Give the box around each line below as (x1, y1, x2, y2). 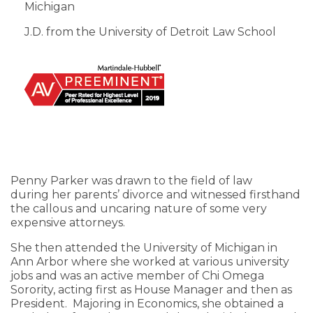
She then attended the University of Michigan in (10, 241, 277, 255)
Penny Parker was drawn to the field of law (10, 174, 252, 188)
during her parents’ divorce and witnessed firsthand (10, 188, 300, 202)
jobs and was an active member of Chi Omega (10, 269, 264, 283)
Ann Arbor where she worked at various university (10, 255, 289, 269)
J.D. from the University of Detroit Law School (24, 25, 276, 39)
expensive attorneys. (10, 216, 125, 230)
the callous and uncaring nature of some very (10, 202, 267, 216)
